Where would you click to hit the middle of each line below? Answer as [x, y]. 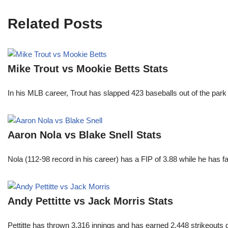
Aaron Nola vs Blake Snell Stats [84, 135]
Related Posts [55, 24]
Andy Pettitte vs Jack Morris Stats [90, 201]
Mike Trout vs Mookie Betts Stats [88, 69]
